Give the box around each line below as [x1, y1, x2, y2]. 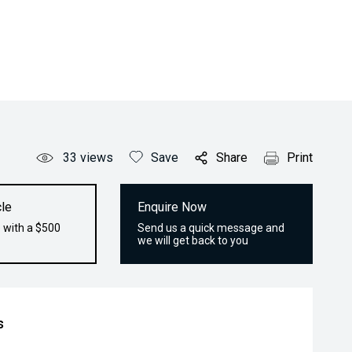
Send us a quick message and [137, 222, 285, 234]
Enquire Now [137, 200, 207, 214]
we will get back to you [137, 234, 249, 247]
